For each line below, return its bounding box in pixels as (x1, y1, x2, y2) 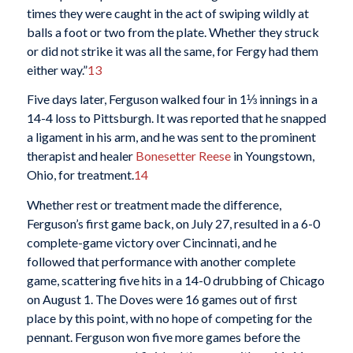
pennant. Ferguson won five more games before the (26, 329, 300, 344)
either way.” (26, 61, 87, 77)
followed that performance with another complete (26, 253, 295, 269)
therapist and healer (26, 148, 136, 164)
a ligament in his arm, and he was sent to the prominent (26, 129, 316, 145)
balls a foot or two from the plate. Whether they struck (26, 24, 319, 39)
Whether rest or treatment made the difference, (26, 196, 281, 212)
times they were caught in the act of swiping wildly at (26, 5, 309, 20)
